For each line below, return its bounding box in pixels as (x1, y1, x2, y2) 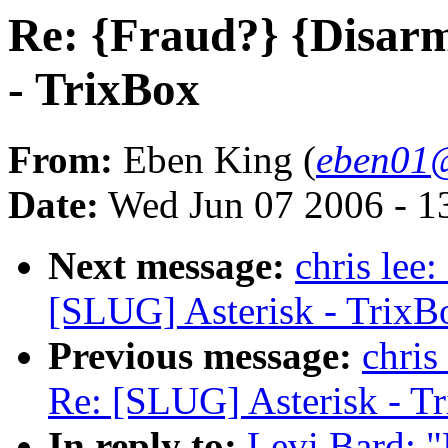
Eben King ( (113, 138, 316, 182)
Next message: (48, 244, 285, 288)
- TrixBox (8, 63, 200, 115)
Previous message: (48, 334, 352, 378)
